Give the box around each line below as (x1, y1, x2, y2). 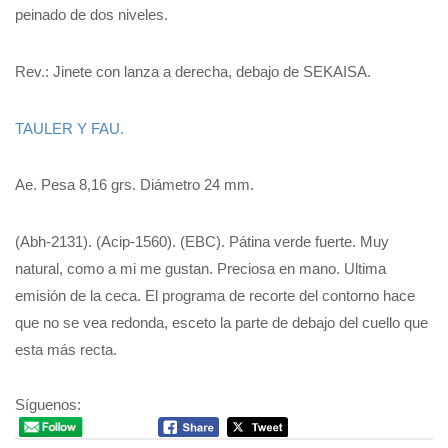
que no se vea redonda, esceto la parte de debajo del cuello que (15, 314, 428, 332)
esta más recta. (15, 341, 117, 359)
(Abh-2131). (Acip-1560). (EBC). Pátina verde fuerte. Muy (15, 233, 389, 251)
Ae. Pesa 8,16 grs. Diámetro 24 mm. (15, 176, 254, 194)
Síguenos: (15, 395, 81, 413)
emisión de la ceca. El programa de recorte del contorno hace (15, 287, 415, 305)
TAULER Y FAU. (15, 119, 124, 137)
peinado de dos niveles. (15, 6, 168, 24)
